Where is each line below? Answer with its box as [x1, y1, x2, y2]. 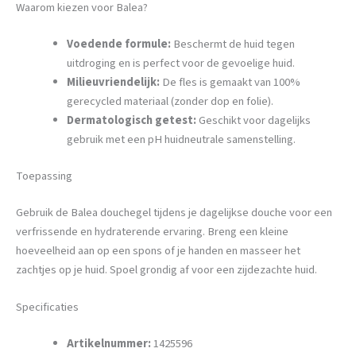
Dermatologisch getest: [66, 111, 196, 129]
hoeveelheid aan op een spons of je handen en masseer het [16, 242, 300, 259]
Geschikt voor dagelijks [195, 111, 311, 129]
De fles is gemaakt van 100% [159, 73, 300, 91]
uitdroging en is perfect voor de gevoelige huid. [66, 54, 295, 72]
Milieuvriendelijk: [66, 73, 160, 91]
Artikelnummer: [66, 335, 151, 352]
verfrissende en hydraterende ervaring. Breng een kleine [16, 222, 288, 240]
